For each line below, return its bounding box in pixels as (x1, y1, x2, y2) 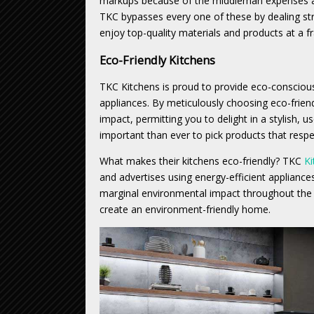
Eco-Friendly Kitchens (100, 52, 215, 68)
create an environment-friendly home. (100, 202, 271, 216)
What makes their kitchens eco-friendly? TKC (100, 153, 304, 168)
